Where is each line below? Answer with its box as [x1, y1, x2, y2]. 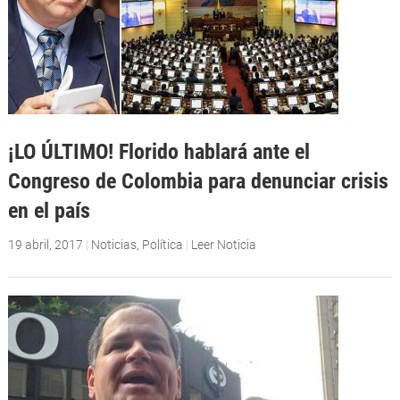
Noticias [90, 237, 137, 253]
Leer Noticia [190, 237, 256, 253]
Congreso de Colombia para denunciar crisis [7, 168, 388, 195]
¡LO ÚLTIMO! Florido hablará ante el [7, 138, 310, 165]
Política [141, 237, 183, 253]
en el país [7, 197, 90, 224]
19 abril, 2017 [7, 237, 83, 253]
